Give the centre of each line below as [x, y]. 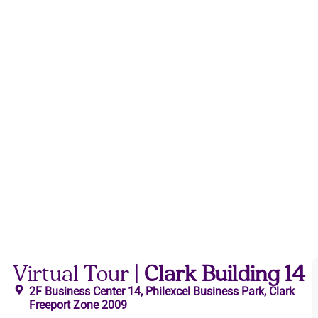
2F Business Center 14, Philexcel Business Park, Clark [161, 292]
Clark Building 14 [225, 274]
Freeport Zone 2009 [78, 305]
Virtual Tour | [78, 274]
